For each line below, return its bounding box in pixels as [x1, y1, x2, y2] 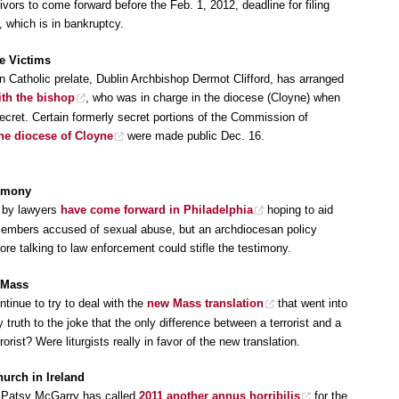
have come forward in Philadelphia [61, 203, 253, 217]
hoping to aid [264, 203, 333, 217]
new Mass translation [147, 296, 264, 310]
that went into [274, 296, 347, 310]
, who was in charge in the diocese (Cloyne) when [85, 90, 340, 104]
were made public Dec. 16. [124, 128, 265, 142]
